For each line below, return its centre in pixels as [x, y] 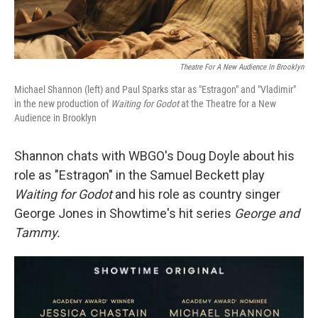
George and [267, 214]
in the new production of [62, 104]
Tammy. [37, 233]
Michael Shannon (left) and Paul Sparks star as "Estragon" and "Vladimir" [155, 90]
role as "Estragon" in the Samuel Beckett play [139, 175]
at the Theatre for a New [227, 104]
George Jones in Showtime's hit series [124, 214]
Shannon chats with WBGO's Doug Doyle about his [154, 156]
